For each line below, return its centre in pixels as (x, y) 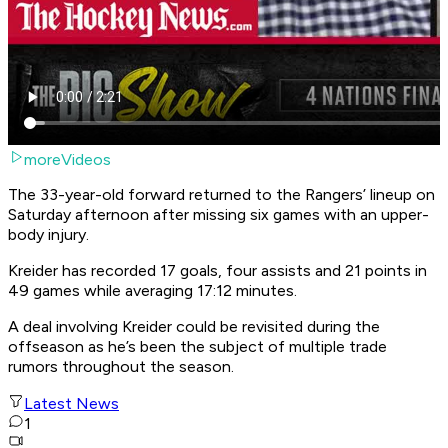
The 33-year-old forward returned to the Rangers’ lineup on (221, 195)
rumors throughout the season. (121, 367)
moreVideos (67, 160)
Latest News (71, 404)
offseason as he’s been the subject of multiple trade (197, 347)
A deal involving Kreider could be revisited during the (194, 327)
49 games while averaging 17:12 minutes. (154, 291)
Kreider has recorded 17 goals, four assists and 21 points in (217, 271)
